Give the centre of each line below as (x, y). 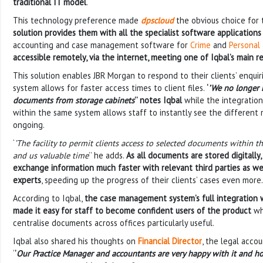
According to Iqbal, (49, 198)
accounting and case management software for (102, 45)
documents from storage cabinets (74, 100)
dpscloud (157, 20)
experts (27, 180)
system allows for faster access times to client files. (110, 87)
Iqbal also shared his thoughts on (75, 241)
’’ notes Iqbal (158, 100)
